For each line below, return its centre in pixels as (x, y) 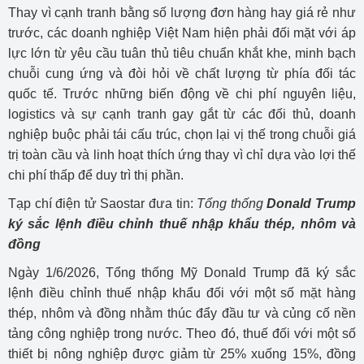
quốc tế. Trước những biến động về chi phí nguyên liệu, (182, 93)
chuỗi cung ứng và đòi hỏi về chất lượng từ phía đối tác (182, 73)
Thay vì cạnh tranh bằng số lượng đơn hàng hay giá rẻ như (182, 12)
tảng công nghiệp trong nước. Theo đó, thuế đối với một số (182, 333)
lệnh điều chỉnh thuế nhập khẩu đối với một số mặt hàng (182, 292)
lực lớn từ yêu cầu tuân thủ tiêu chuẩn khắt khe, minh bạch (182, 53)
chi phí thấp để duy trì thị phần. (96, 175)
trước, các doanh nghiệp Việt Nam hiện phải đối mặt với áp (182, 32)
